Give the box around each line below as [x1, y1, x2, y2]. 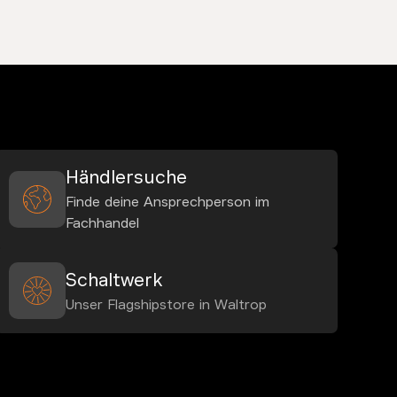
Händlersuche [65, 166, 187, 190]
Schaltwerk [65, 268, 162, 292]
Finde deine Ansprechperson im [65, 193, 269, 212]
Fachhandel [65, 214, 139, 233]
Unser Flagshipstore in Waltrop [65, 295, 267, 314]
